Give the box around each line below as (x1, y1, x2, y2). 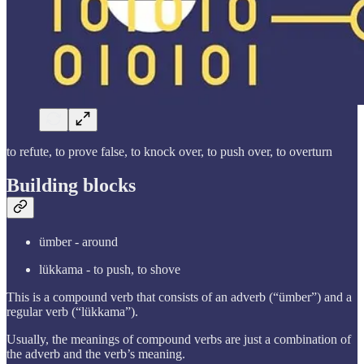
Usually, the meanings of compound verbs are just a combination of (6, 332, 351, 347)
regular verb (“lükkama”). (6, 305, 138, 319)
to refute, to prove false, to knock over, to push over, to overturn (6, 144, 332, 158)
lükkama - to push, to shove (39, 262, 180, 277)
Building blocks (6, 175, 136, 197)
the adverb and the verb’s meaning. (6, 347, 185, 362)
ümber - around (39, 235, 118, 249)
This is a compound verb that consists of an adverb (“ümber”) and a (6, 290, 352, 305)
